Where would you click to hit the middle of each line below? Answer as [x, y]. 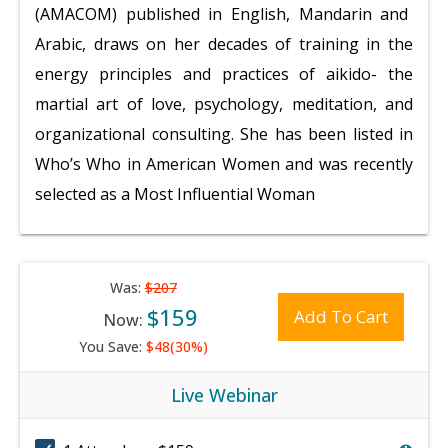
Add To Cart [341, 316]
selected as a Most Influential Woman [175, 194]
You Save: [112, 346]
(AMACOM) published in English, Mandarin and [222, 14]
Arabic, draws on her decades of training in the [224, 44]
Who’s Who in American [126, 164]
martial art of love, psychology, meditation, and [224, 104]
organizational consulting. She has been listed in [224, 134]
